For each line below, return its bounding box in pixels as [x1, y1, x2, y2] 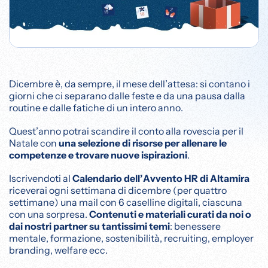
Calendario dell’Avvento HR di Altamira [72, 172, 249, 185]
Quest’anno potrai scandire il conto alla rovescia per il [9, 125, 243, 138]
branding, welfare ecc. [9, 244, 108, 257]
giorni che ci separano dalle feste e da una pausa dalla [9, 89, 245, 102]
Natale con [9, 137, 59, 150]
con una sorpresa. [9, 208, 89, 221]
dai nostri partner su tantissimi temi [9, 220, 170, 233]
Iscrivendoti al [9, 172, 72, 185]
